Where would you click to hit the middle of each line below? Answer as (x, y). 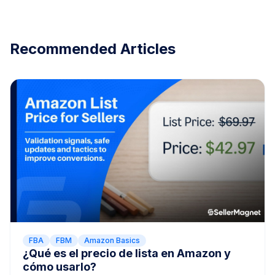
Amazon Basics (112, 240)
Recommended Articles (93, 48)
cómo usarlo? (60, 266)
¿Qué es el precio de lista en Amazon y (127, 253)
